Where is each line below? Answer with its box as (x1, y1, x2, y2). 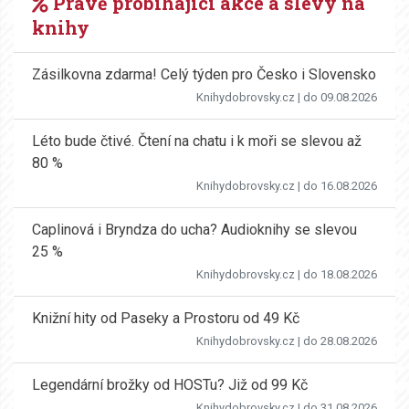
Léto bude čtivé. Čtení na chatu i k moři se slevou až (32, 131, 362, 150)
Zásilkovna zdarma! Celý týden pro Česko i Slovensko (32, 65, 376, 83)
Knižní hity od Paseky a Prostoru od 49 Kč (32, 309, 299, 327)
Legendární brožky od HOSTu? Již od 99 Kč (32, 375, 308, 393)
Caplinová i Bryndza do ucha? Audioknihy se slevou (32, 220, 357, 238)
